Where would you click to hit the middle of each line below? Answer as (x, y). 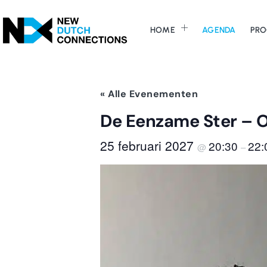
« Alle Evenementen (149, 94)
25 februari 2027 (149, 146)
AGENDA (219, 30)
